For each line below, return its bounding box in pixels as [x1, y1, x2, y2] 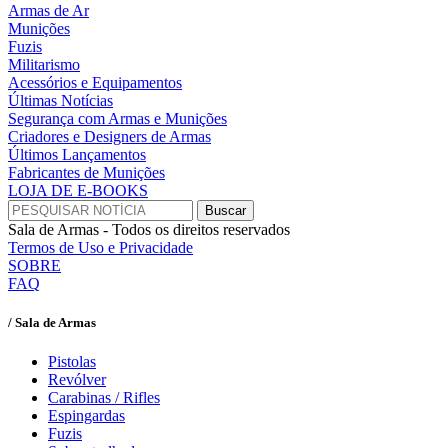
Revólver [48, 371, 106, 389]
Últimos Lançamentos [8, 145, 146, 163]
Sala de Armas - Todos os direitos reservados [8, 220, 290, 238]
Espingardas [48, 407, 125, 425]
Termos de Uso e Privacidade [8, 238, 193, 256]
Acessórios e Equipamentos [8, 73, 182, 91]
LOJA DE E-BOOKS [8, 181, 148, 199]
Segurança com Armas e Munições [8, 109, 227, 127]
